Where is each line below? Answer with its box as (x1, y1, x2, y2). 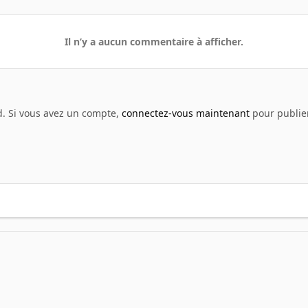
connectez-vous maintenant (121, 106, 250, 120)
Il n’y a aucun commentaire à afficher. (65, 35, 243, 49)
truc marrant (72, 268, 129, 280)
